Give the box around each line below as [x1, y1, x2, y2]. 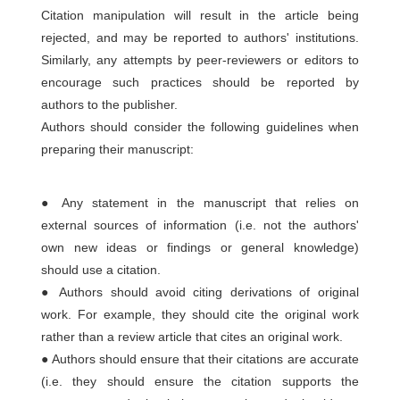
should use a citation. [41, 262, 162, 277]
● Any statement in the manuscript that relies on [41, 196, 359, 210]
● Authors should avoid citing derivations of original [41, 285, 359, 299]
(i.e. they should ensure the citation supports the [41, 374, 359, 388]
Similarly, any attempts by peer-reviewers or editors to [41, 53, 359, 67]
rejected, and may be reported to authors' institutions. [41, 30, 359, 45]
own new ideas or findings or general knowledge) [41, 240, 359, 254]
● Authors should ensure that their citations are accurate [41, 352, 359, 366]
